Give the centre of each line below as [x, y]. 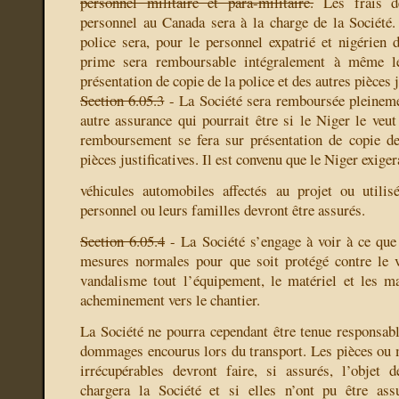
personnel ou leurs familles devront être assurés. [223, 210]
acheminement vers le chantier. [170, 300]
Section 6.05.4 [123, 241]
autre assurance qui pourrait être [182, 120]
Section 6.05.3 [122, 101]
